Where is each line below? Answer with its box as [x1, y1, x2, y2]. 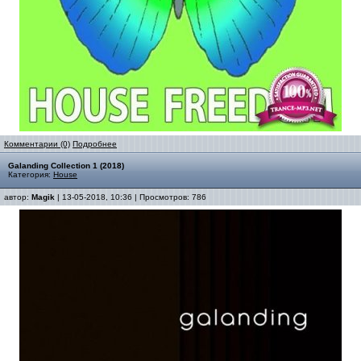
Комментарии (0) [4, 139, 70, 148]
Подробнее [73, 139, 117, 148]
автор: [4, 193, 31, 201]
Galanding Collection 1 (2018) [8, 161, 124, 170]
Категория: [8, 170, 53, 179]
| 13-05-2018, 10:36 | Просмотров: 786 [55, 193, 206, 201]
